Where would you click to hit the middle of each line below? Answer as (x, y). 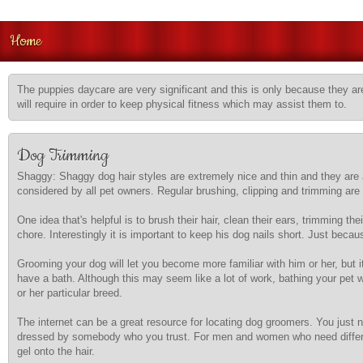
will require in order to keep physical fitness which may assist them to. (182, 104)
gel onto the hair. (56, 351)
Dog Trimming (63, 156)
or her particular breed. (70, 293)
